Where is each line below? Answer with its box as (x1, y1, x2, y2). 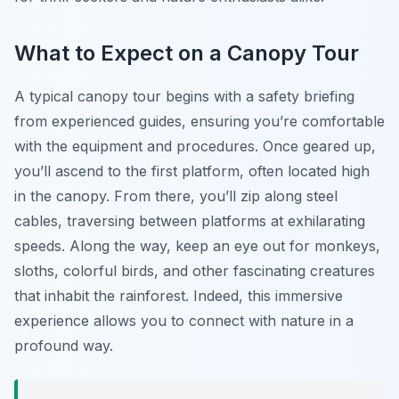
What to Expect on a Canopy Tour (14, 40, 359, 67)
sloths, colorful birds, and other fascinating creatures (14, 262, 375, 281)
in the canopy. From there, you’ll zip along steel (14, 187, 338, 206)
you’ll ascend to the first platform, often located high (14, 162, 370, 181)
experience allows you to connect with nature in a (14, 312, 354, 330)
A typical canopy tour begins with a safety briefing (14, 87, 354, 106)
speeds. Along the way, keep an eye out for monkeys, (14, 237, 380, 256)
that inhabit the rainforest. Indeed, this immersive (14, 287, 343, 305)
